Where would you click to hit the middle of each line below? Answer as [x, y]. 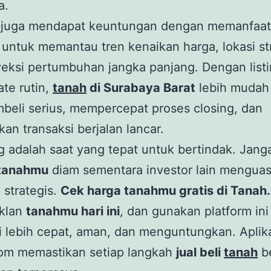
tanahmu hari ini [73, 211]
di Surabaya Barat [141, 88]
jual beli [200, 252]
